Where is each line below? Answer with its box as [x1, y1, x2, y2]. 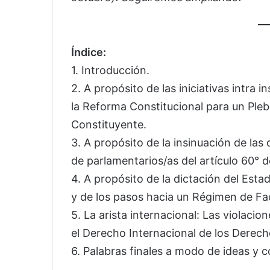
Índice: [71, 46, 106, 58]
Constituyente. [71, 118, 146, 131]
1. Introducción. [71, 64, 149, 77]
